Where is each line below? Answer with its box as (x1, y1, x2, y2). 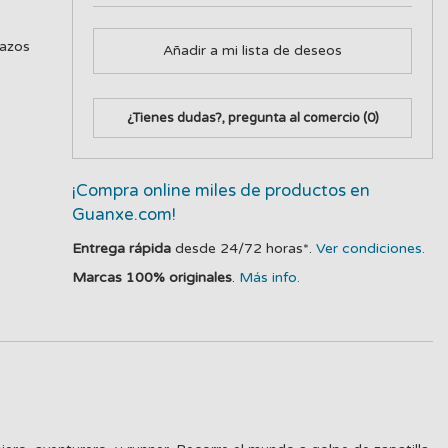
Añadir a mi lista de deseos (163, 42, 343, 59)
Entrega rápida (72, 240, 172, 257)
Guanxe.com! (72, 205, 177, 225)
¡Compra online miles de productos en (72, 181, 371, 201)
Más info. (239, 269, 301, 286)
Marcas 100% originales (72, 269, 233, 286)
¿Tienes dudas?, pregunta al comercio (126, 110, 363, 126)
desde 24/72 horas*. (171, 240, 317, 257)
